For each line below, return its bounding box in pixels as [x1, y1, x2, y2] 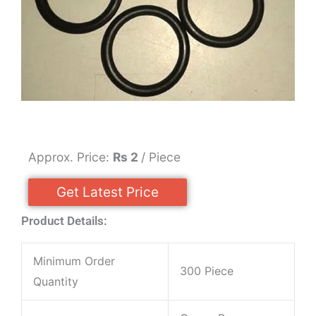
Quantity [33, 274, 78, 289]
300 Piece [180, 264, 233, 279]
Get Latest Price [56, 184, 159, 201]
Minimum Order [33, 254, 115, 269]
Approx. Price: [28, 150, 113, 165]
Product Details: [21, 214, 107, 229]
